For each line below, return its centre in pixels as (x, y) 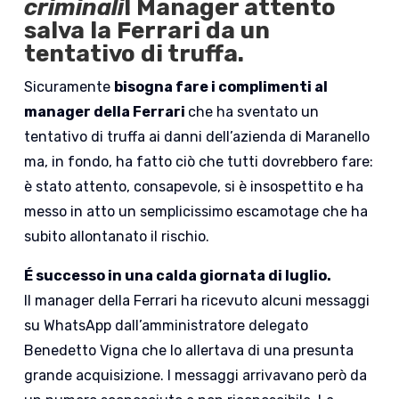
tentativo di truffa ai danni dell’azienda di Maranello (197, 136)
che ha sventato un (254, 111)
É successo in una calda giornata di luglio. (178, 275)
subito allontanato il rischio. (117, 236)
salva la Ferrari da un (147, 30)
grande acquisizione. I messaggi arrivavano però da (196, 375)
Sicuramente (69, 86)
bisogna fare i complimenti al (221, 86)
